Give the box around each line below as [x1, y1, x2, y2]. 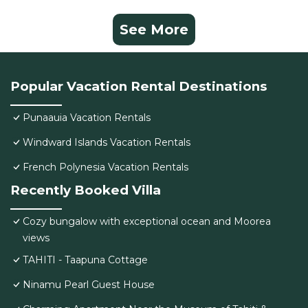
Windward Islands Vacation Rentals [23, 136, 190, 149]
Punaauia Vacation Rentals [23, 111, 151, 124]
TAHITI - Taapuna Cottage [23, 254, 148, 267]
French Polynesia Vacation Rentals [23, 161, 188, 174]
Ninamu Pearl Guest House [23, 278, 155, 291]
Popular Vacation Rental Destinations [10, 78, 267, 95]
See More [120, 21, 188, 38]
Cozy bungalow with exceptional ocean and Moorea [23, 215, 271, 228]
